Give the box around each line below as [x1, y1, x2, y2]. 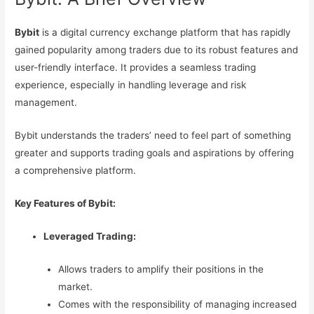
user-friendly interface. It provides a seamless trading [15, 62, 257, 74]
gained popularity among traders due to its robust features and [15, 44, 299, 56]
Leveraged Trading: [43, 231, 137, 243]
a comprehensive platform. [15, 165, 137, 177]
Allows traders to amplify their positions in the [57, 263, 264, 275]
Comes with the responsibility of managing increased [57, 298, 296, 310]
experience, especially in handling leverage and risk [15, 79, 247, 91]
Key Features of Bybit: [15, 198, 116, 210]
